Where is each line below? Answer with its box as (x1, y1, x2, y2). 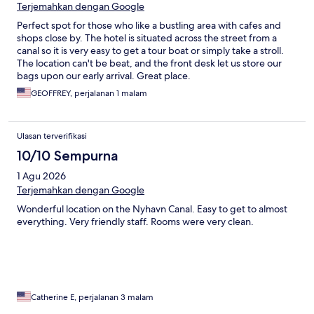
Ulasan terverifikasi (17, 130, 87, 142)
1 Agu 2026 (17, 170, 66, 183)
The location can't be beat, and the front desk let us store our (17, 57, 282, 70)
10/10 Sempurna (17, 147, 118, 165)
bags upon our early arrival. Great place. (17, 69, 191, 83)
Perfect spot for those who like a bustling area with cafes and (17, 19, 281, 32)
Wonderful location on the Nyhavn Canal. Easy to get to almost (17, 203, 287, 216)
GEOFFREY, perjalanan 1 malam (31, 88, 147, 100)
